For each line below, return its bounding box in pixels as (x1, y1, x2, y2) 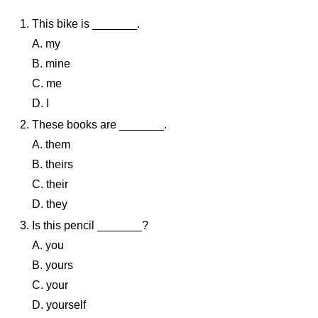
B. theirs (32, 158, 73, 170)
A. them (32, 138, 70, 150)
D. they (32, 197, 67, 210)
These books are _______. (32, 118, 167, 131)
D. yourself (32, 298, 86, 311)
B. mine (32, 57, 70, 70)
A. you (32, 238, 64, 251)
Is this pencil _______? (32, 219, 148, 231)
